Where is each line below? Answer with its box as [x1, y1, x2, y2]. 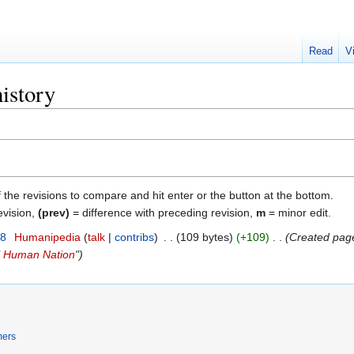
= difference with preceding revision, [70, 205, 256, 219]
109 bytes [179, 230, 229, 243]
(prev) [38, 205, 70, 219]
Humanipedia [13, 230, 81, 243]
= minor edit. [265, 205, 331, 219]
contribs [114, 230, 154, 243]
